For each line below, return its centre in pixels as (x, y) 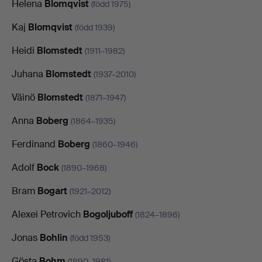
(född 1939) (95, 27)
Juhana (29, 74)
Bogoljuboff (108, 214)
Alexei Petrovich (47, 214)
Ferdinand (35, 144)
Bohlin (54, 237)
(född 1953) (90, 238)
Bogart (52, 191)
